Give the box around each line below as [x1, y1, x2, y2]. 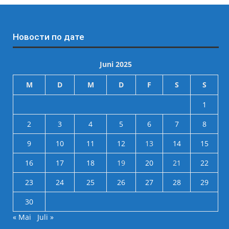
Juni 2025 [99, 59, 132, 69]
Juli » [37, 212, 54, 222]
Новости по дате [13, 32, 85, 42]
